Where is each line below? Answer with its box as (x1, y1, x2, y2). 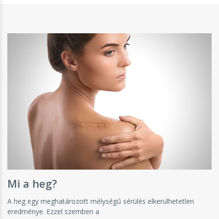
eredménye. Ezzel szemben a (7, 206, 99, 216)
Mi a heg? (7, 175, 57, 191)
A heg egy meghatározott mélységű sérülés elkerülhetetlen (7, 196, 194, 206)
